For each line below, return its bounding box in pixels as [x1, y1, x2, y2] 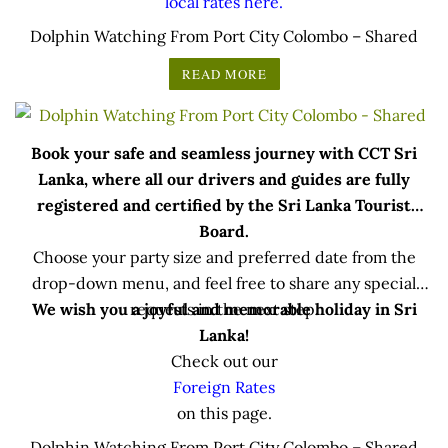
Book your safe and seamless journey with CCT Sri [31, 142, 417, 163]
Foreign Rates [173, 376, 275, 397]
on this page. [176, 402, 272, 423]
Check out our [170, 350, 278, 371]
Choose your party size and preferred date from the [32, 246, 416, 267]
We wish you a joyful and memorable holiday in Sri [31, 298, 417, 319]
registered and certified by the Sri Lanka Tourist [37, 194, 411, 215]
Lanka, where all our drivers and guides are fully [38, 168, 410, 189]
